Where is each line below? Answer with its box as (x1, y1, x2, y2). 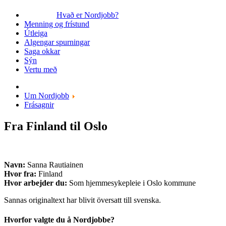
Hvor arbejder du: (4, 178, 67, 187)
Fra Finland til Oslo (4, 119, 107, 133)
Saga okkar (24, 47, 60, 55)
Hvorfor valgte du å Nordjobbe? (4, 215, 115, 224)
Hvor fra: (4, 169, 36, 178)
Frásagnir (24, 100, 54, 109)
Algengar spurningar (24, 38, 90, 46)
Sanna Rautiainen (25, 160, 83, 169)
